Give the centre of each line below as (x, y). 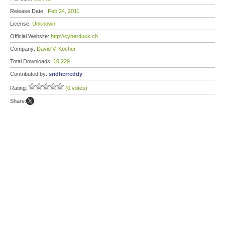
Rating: (19, 88)
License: (21, 24)
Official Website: (30, 36)
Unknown (44, 24)
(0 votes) (76, 88)
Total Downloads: (32, 61)
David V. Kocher (56, 49)
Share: (18, 101)
